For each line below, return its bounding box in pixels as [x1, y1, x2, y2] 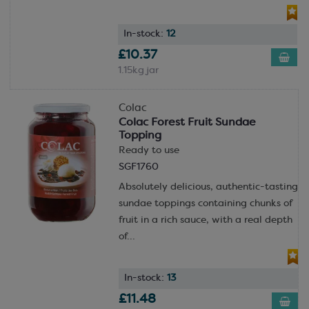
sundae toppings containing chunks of [118, 199, 292, 208]
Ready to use [118, 146, 179, 155]
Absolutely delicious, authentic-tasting [118, 183, 298, 192]
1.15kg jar [117, 66, 159, 75]
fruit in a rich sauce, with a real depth [118, 216, 292, 225]
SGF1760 [118, 163, 159, 172]
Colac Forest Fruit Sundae [118, 117, 256, 128]
